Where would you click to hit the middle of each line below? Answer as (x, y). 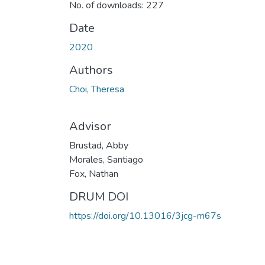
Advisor (90, 126)
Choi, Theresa (97, 89)
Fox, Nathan (94, 174)
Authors (91, 70)
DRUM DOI (99, 196)
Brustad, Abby (99, 145)
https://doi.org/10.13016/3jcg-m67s (145, 216)
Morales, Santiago (106, 159)
